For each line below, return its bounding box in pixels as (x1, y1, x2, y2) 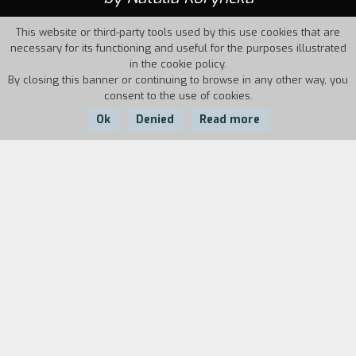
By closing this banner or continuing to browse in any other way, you (8, 73, 348, 87)
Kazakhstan (17, 198, 114, 222)
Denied (136, 112, 174, 127)
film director (17, 322, 137, 350)
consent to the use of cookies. (103, 89, 253, 103)
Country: (45, 172, 117, 195)
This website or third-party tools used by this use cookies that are (16, 25, 340, 39)
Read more (199, 112, 261, 127)
